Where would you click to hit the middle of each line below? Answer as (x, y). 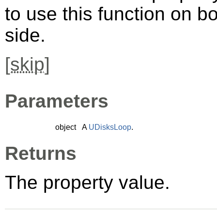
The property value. (87, 182)
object (66, 127)
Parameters (57, 101)
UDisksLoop (110, 127)
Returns (41, 153)
